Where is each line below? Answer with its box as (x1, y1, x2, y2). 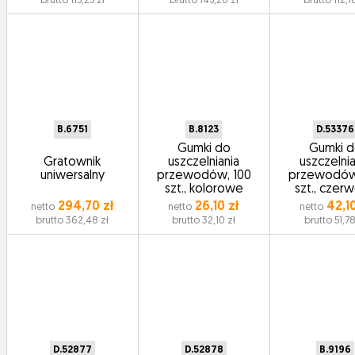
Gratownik (44, 156, 101, 169)
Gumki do (177, 143, 231, 155)
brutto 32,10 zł (172, 216, 236, 226)
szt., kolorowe (164, 183, 243, 196)
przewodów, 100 (156, 170, 251, 182)
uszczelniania (168, 156, 240, 169)
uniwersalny (40, 170, 105, 182)
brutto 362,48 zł (36, 216, 109, 226)
